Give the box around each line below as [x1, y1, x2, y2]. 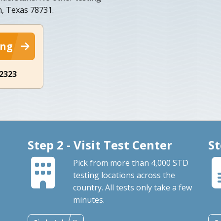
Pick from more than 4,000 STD [73, 157, 188, 168]
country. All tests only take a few [73, 182, 192, 193]
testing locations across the [73, 169, 175, 181]
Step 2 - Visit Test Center [27, 136, 172, 153]
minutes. [73, 194, 105, 205]
